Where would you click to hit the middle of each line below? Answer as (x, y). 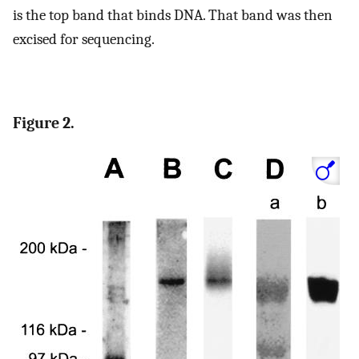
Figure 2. (44, 123)
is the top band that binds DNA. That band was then (173, 16)
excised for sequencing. (84, 40)
